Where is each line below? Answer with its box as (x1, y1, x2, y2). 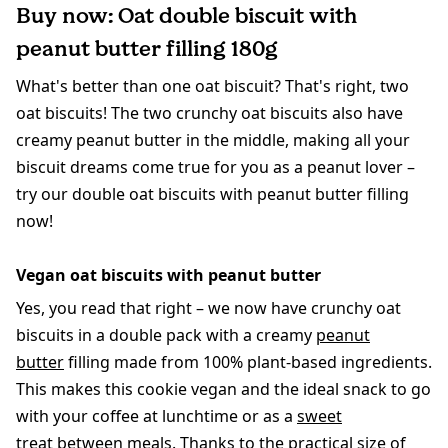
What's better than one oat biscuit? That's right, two (16, 75, 409, 98)
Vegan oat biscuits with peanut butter (16, 264, 321, 287)
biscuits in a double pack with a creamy (16, 324, 316, 347)
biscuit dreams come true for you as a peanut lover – (16, 156, 415, 179)
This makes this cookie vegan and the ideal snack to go (16, 378, 431, 401)
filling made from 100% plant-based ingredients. (64, 351, 432, 374)
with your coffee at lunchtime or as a (16, 405, 297, 428)
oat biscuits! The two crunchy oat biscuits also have (16, 102, 403, 125)
